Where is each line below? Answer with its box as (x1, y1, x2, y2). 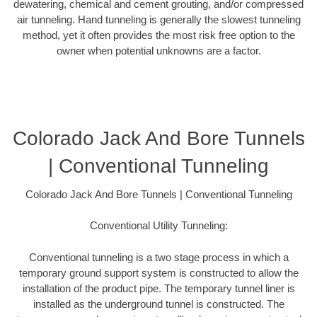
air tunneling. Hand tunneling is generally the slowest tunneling (16, 13, 301, 26)
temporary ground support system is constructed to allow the (18, 266, 299, 279)
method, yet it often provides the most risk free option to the (22, 29, 295, 42)
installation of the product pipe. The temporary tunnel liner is (22, 282, 295, 294)
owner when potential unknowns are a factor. (56, 45, 261, 57)
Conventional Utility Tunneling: (89, 219, 228, 232)
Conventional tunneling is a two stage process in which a (28, 250, 289, 263)
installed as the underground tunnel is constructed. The (33, 297, 284, 310)
